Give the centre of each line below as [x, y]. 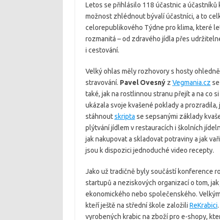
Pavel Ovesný [142, 82]
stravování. [102, 82]
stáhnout [100, 116]
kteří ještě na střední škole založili [137, 205]
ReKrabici [203, 205]
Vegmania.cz [191, 82]
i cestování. [102, 50]
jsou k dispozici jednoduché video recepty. [150, 150]
